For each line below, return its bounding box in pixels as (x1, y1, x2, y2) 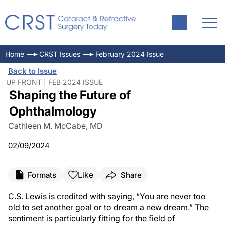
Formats (28, 170, 56, 180)
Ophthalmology (9, 104, 97, 119)
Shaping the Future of (9, 88, 131, 102)
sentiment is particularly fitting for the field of (8, 213, 175, 223)
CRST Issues (39, 50, 80, 58)
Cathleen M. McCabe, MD (8, 121, 103, 131)
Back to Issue (8, 66, 57, 76)
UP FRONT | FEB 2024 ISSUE (6, 78, 103, 86)
